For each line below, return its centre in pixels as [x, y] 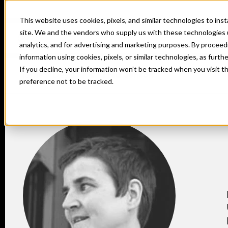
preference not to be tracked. [66, 81]
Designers [73, 76]
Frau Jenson [128, 76]
